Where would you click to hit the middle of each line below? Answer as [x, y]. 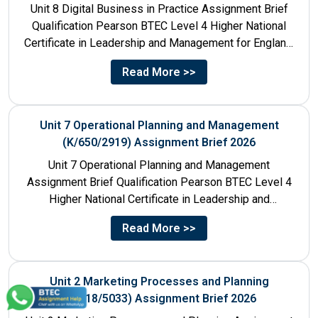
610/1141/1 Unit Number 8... [159, 60]
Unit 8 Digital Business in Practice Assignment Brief [159, 9]
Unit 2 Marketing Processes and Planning [159, 281]
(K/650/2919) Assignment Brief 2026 [159, 142]
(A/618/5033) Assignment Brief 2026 [159, 298]
